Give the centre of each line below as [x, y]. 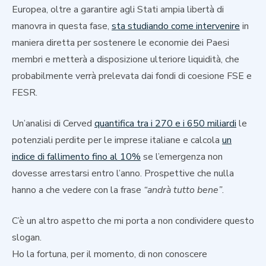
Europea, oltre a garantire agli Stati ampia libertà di [118, 9]
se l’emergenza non [182, 156]
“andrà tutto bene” [183, 190]
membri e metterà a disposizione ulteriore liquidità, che [126, 59]
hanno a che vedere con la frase [78, 190]
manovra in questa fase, [62, 26]
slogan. [27, 237]
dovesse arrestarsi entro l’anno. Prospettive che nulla [123, 173]
